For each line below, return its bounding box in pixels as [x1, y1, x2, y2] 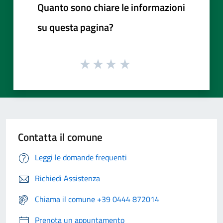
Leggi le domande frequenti [35, 151, 127, 163]
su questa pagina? [37, 19, 113, 35]
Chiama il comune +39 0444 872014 [35, 193, 159, 205]
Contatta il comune [18, 128, 103, 145]
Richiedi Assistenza [35, 172, 100, 184]
